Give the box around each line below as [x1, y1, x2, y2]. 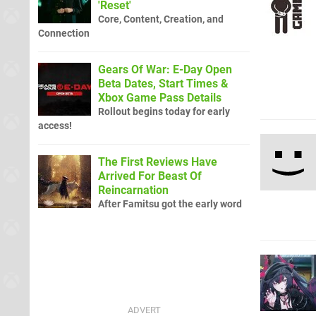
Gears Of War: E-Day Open [98, 62, 232, 76]
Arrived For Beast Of [98, 169, 202, 183]
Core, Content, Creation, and [98, 13, 224, 25]
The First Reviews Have [98, 154, 217, 169]
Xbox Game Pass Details [98, 90, 221, 104]
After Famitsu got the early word [98, 197, 242, 210]
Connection [38, 27, 90, 39]
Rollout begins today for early [98, 105, 230, 118]
